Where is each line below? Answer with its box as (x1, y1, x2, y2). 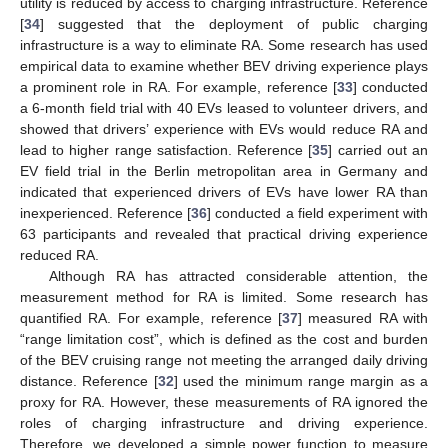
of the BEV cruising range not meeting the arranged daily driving (20, 352, 428, 369)
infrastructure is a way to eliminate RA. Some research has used (20, 37, 428, 54)
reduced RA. (20, 247, 99, 264)
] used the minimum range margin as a (173, 373, 429, 390)
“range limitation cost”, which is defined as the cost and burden (20, 331, 428, 348)
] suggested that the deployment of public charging (40, 16, 428, 33)
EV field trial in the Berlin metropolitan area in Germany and (20, 163, 428, 180)
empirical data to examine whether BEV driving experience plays (20, 58, 428, 75)
